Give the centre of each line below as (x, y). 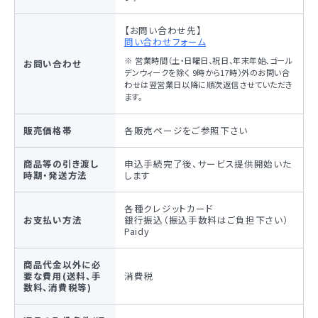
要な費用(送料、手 (62, 276)
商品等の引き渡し (61, 164)
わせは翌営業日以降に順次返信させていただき (209, 84)
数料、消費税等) (57, 287)
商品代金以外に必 (62, 264)
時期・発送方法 (55, 175)
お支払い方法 (53, 220)
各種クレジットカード (169, 208)
